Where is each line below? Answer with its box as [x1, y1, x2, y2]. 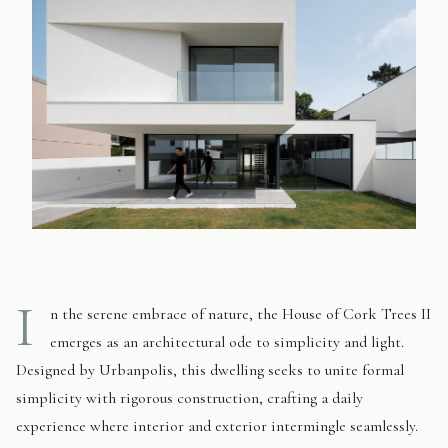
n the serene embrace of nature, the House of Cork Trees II [50, 303, 431, 324]
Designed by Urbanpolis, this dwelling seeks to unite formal [16, 359, 404, 380]
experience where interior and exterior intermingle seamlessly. [16, 415, 418, 436]
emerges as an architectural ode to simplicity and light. [50, 331, 404, 352]
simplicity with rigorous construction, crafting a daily [16, 387, 363, 408]
